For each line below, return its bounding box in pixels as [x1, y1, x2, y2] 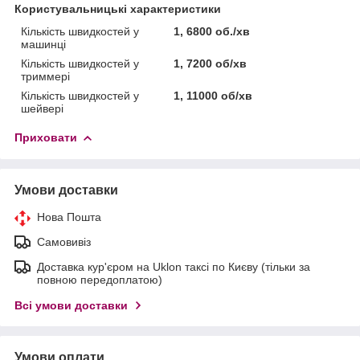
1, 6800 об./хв [174, 24, 251, 38]
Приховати [14, 130, 77, 144]
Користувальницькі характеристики [14, 2, 221, 15]
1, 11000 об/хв [174, 88, 253, 102]
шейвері [21, 101, 63, 115]
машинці [21, 37, 66, 51]
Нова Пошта [37, 210, 101, 223]
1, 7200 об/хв [174, 56, 247, 70]
